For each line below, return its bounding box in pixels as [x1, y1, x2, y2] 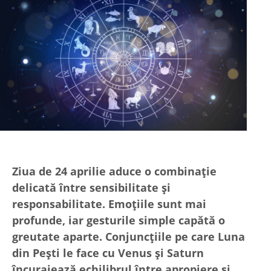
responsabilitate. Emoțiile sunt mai [12, 196, 206, 211]
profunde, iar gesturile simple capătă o [12, 212, 225, 227]
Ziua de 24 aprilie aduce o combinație [12, 163, 217, 178]
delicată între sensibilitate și [12, 180, 171, 195]
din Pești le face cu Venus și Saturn [12, 245, 204, 260]
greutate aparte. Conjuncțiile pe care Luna [12, 229, 245, 244]
